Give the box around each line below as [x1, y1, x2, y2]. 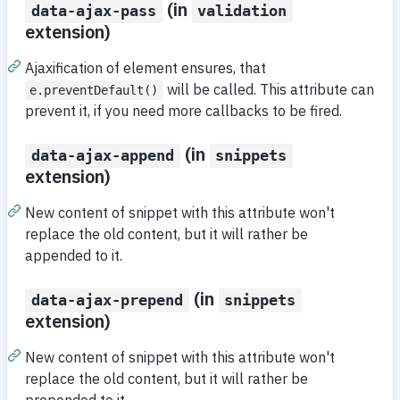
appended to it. [25, 246, 122, 265]
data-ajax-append [30, 146, 174, 165]
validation [197, 2, 287, 21]
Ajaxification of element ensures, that [25, 59, 266, 78]
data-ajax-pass [30, 2, 156, 21]
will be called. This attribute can [162, 80, 374, 99]
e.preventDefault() [29, 83, 159, 98]
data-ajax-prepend [30, 291, 183, 310]
